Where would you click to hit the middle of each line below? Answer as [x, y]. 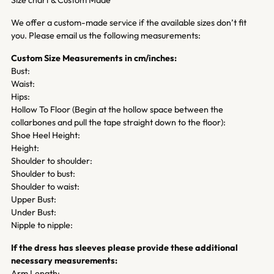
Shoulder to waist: [46, 186]
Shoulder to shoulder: [52, 161]
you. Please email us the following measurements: [106, 35]
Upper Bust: [35, 199]
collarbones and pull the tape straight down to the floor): [119, 122]
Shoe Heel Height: [46, 135]
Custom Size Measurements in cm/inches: [94, 58]
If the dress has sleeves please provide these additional [124, 247]
